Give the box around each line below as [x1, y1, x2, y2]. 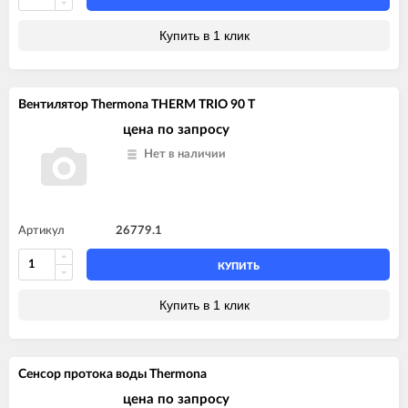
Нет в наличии [144, 148, 226, 160]
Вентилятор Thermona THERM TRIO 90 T [18, 97, 255, 111]
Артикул [18, 224, 65, 237]
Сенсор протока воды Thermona [18, 367, 207, 381]
